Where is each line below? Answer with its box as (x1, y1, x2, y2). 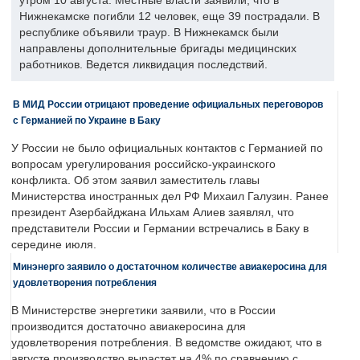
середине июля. (11, 239, 96, 252)
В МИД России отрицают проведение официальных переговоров (13, 99, 323, 110)
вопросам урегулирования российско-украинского (11, 158, 276, 171)
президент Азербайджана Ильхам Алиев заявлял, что (11, 207, 294, 219)
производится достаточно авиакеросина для (11, 321, 246, 333)
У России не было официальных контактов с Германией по (11, 142, 323, 155)
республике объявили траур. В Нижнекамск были (19, 27, 279, 39)
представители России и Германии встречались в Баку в (11, 223, 309, 235)
